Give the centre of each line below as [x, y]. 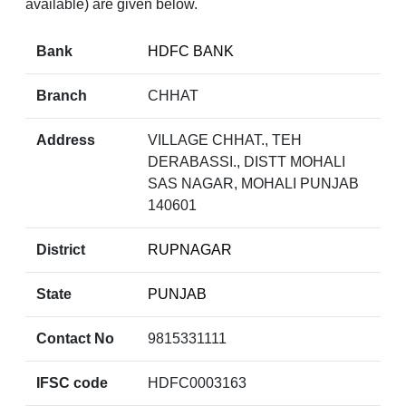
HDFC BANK [190, 52]
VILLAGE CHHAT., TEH [224, 140]
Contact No [75, 339]
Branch [62, 96]
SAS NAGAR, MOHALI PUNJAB [253, 184]
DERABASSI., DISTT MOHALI [246, 162]
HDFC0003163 [197, 383]
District [61, 250]
